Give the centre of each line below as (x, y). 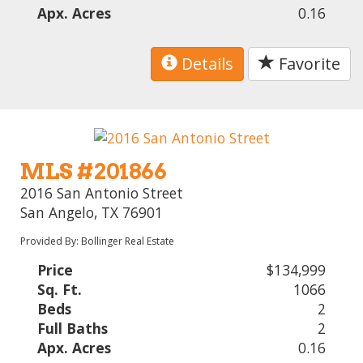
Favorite (307, 64)
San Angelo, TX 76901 (92, 212)
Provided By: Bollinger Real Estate (98, 241)
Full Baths (73, 328)
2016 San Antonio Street (102, 192)
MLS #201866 (94, 171)
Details (205, 64)
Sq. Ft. (60, 289)
